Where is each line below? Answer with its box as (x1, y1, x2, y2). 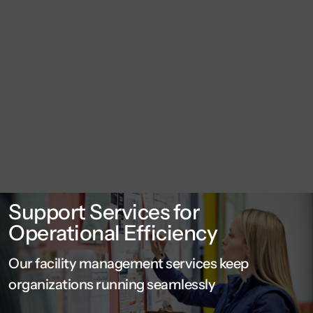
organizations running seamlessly (8, 276, 215, 293)
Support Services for (8, 199, 199, 226)
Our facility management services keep (8, 255, 249, 272)
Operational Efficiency (8, 220, 217, 247)
